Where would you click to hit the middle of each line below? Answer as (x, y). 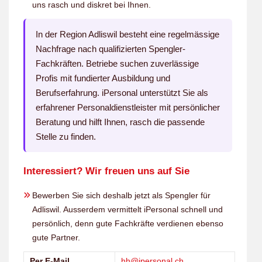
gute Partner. (56, 237)
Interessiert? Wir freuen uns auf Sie (106, 171)
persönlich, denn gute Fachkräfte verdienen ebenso (128, 223)
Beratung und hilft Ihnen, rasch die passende (120, 122)
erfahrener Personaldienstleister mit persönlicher (128, 107)
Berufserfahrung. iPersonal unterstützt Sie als (122, 92)
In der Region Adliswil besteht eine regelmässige (127, 34)
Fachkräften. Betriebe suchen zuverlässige (117, 63)
